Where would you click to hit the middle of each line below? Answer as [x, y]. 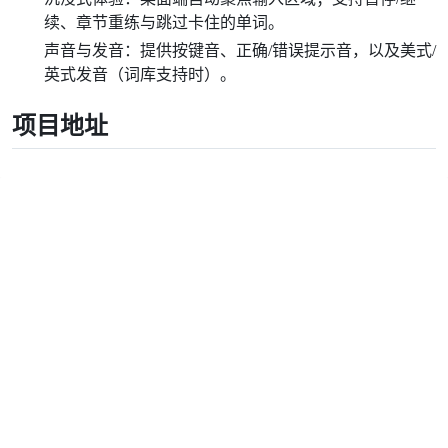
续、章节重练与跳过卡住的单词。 [164, 22]
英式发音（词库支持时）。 [140, 74]
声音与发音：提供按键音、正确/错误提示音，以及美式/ [240, 50]
